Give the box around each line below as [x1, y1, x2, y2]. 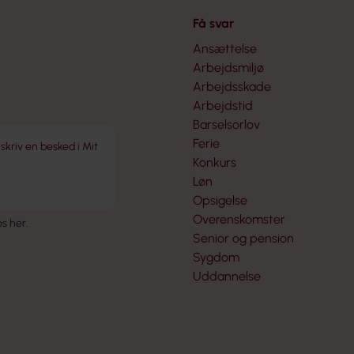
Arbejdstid [193, 97, 253, 113]
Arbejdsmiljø [193, 59, 264, 75]
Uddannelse [193, 268, 261, 284]
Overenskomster [193, 211, 285, 227]
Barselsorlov [193, 116, 260, 132]
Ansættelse [193, 40, 257, 56]
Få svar [193, 15, 234, 31]
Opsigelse [193, 192, 247, 208]
